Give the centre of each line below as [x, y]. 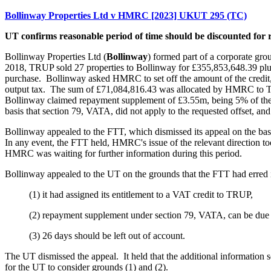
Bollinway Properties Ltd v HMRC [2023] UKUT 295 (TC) [126, 15]
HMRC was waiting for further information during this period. [125, 153]
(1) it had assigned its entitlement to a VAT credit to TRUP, [141, 194]
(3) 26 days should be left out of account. [109, 236]
